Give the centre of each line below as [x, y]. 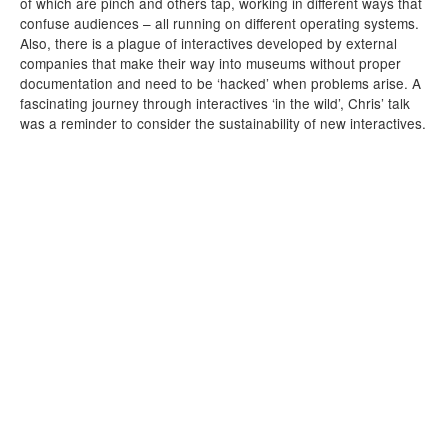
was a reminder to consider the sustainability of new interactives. [223, 123]
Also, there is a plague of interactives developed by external [208, 43]
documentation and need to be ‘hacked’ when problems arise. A [220, 83]
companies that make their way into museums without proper [210, 63]
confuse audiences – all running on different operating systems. [219, 23]
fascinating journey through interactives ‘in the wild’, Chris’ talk [215, 103]
